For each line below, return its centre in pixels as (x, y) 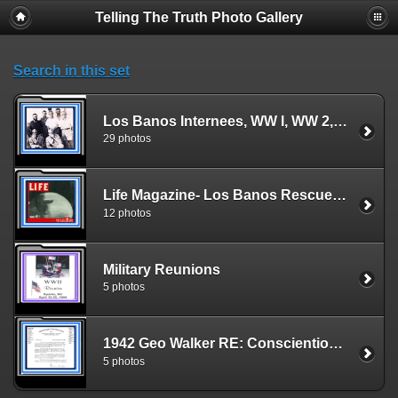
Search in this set (72, 71)
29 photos (127, 139)
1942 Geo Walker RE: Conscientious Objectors (336, 343)
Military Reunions (162, 269)
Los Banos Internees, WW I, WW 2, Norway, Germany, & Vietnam (340, 121)
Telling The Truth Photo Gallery (199, 17)
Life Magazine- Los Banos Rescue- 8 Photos (339, 195)
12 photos (127, 213)
